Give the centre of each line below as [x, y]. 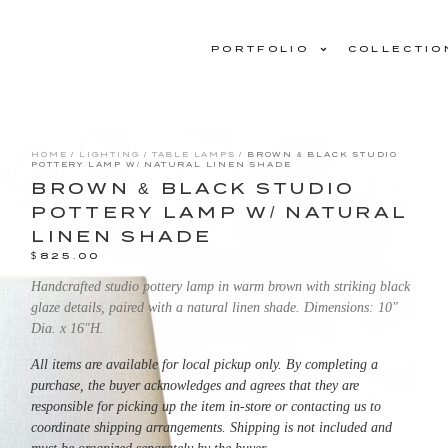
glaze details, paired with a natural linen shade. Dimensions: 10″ [215, 308]
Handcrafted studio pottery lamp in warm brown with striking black [221, 287]
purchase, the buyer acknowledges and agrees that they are [195, 385]
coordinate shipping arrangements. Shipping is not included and [212, 427]
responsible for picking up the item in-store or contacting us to [206, 406]
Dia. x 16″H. [68, 329]
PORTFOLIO [260, 48]
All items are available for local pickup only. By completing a [205, 364]
